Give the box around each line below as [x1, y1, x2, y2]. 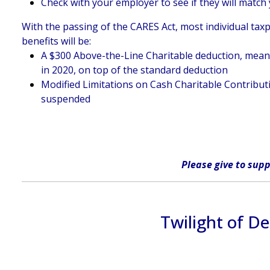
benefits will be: [22, 34, 92, 48]
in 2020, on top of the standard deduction [41, 63, 228, 77]
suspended [41, 92, 91, 105]
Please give [181, 157, 236, 171]
